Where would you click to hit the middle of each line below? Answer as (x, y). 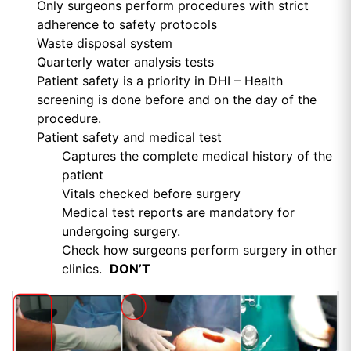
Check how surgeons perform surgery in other (199, 250)
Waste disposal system (105, 43)
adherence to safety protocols (127, 24)
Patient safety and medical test (129, 137)
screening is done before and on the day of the (177, 99)
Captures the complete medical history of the (197, 156)
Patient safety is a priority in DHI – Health (160, 80)
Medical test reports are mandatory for (178, 212)
